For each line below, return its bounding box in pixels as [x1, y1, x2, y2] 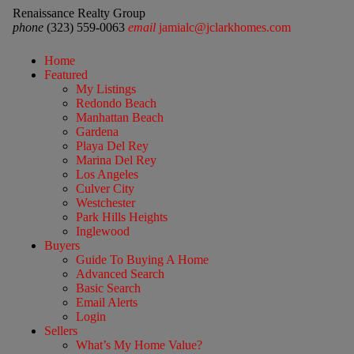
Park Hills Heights [75, 209, 168, 224]
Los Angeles [75, 167, 138, 181]
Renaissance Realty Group [12, 6, 145, 20]
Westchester [75, 195, 135, 209]
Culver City [75, 181, 134, 195]
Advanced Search [75, 266, 164, 281]
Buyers [43, 238, 80, 252]
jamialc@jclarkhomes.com [158, 21, 291, 34]
